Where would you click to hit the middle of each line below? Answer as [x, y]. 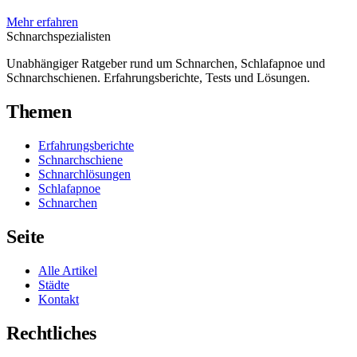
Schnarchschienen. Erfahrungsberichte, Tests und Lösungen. [158, 78]
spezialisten [82, 37]
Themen [39, 112]
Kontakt [59, 300]
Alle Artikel [68, 271]
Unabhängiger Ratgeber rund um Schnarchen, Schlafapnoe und [166, 64]
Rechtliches [51, 333]
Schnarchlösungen [84, 175]
